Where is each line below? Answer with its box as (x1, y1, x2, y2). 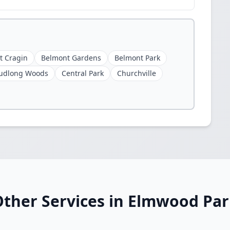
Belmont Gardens (41, 53, 101, 63)
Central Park (62, 68, 104, 78)
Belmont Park (114, 53, 160, 63)
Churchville (117, 68, 156, 78)
